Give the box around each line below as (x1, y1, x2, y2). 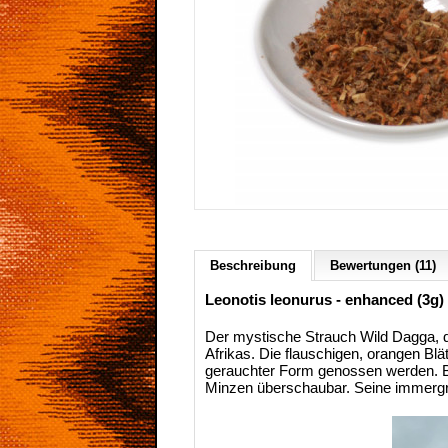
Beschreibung (210, 258, 296, 273)
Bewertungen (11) (330, 258, 436, 273)
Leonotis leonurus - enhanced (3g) (205, 291, 444, 308)
